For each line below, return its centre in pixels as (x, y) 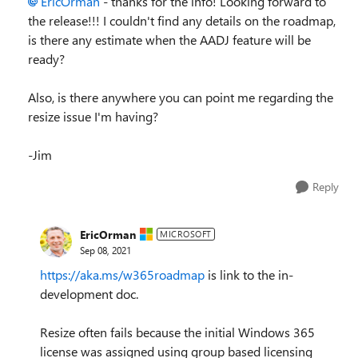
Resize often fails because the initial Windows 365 (177, 332)
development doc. (89, 294)
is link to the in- (249, 274)
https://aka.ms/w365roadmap (122, 274)
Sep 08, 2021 (105, 250)
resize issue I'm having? (93, 116)
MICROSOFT (186, 234)
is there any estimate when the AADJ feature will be (169, 40)
